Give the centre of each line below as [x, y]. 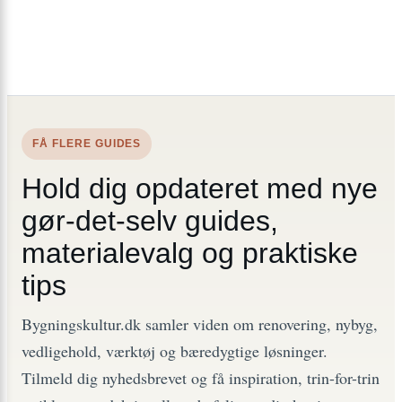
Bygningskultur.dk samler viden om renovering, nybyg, [200, 323]
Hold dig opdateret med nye [200, 188]
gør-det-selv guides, [150, 220]
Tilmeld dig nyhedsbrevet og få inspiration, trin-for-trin [201, 377]
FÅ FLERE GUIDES [87, 143]
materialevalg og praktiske [190, 253]
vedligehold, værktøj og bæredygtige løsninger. [175, 350]
